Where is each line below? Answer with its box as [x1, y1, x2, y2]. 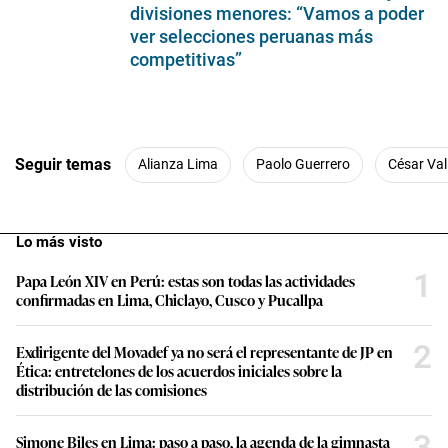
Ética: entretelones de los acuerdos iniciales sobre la [16, 359, 342, 381]
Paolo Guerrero [256, 156, 350, 173]
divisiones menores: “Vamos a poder [130, 2, 424, 24]
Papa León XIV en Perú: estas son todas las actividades [16, 269, 355, 291]
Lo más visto [16, 232, 102, 251]
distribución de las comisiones [16, 378, 207, 400]
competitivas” [130, 48, 242, 70]
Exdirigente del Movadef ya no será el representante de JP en [16, 340, 393, 362]
